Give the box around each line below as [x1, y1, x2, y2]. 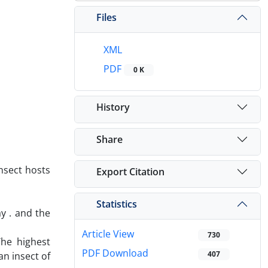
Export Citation [96, 165, 165, 178]
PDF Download [82, 246, 148, 260]
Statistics [96, 197, 137, 211]
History [96, 100, 130, 114]
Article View [82, 227, 134, 241]
